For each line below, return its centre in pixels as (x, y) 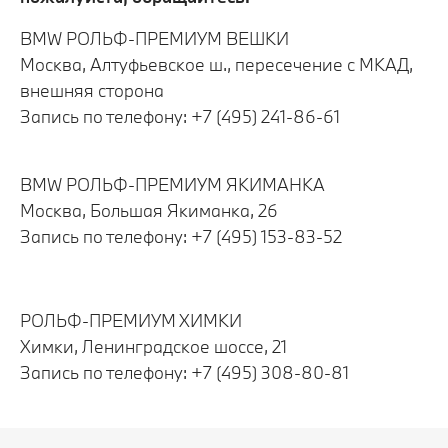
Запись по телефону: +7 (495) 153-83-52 (181, 237)
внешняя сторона (92, 91)
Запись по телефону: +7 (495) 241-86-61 (180, 117)
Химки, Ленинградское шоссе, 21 (153, 347)
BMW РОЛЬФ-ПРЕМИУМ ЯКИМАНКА (172, 185)
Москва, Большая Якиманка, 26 (149, 211)
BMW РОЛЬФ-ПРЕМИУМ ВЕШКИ (154, 39)
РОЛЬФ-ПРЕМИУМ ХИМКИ (131, 321)
